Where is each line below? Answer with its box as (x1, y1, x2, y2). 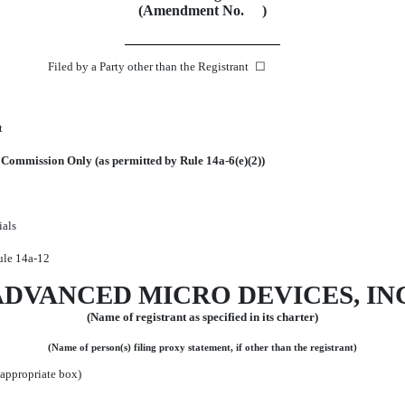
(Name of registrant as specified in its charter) (87, 310, 318, 325)
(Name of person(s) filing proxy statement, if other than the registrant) (48, 343, 357, 353)
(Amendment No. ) (138, 2, 267, 18)
